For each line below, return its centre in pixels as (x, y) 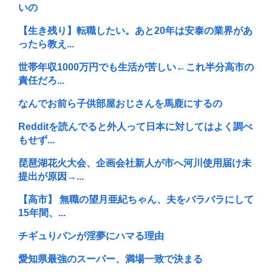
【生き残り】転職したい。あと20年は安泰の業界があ (135, 31)
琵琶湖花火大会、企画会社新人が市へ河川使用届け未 (135, 163)
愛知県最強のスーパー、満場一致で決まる (110, 259)
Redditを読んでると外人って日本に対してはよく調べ (135, 127)
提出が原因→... (51, 177)
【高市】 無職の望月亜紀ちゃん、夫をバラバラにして (136, 200)
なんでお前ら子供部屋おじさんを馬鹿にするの (120, 104)
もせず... (36, 140)
